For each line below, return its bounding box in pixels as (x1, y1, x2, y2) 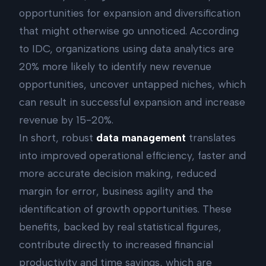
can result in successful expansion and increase (19, 95, 245, 108)
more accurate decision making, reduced (19, 166, 216, 179)
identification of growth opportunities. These (19, 202, 232, 215)
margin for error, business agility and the (19, 184, 213, 197)
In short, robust (19, 131, 96, 144)
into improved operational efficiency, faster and (19, 148, 246, 161)
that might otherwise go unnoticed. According (19, 24, 239, 37)
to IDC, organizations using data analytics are (19, 42, 234, 55)
